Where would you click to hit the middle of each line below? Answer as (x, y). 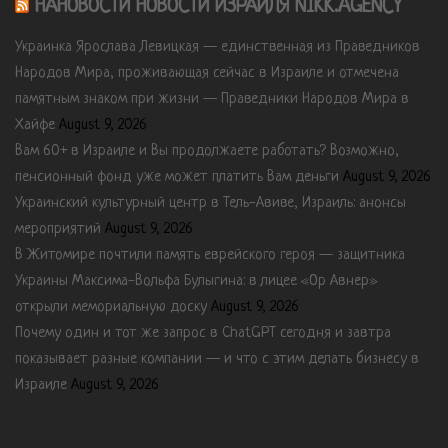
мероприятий (58, 229)
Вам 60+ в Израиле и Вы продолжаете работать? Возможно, (207, 151)
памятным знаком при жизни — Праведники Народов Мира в (212, 99)
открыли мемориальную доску (111, 307)
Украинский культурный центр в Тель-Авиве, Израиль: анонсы (210, 203)
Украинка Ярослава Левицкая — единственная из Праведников (217, 47)
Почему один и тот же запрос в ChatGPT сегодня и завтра (203, 333)
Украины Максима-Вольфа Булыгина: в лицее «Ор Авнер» (196, 281)
